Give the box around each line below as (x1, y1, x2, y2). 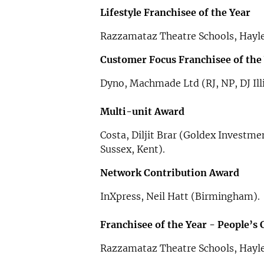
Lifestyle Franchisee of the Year (100, 6, 250, 19)
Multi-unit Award (100, 105, 184, 118)
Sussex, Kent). (100, 143, 165, 156)
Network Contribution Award (100, 167, 239, 179)
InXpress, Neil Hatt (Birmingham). (100, 190, 260, 203)
